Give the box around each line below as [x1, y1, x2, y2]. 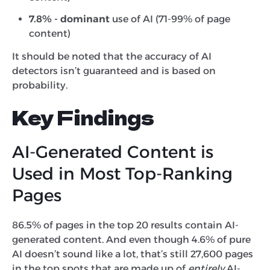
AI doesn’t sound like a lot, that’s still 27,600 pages [12, 248, 253, 260]
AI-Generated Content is [12, 141, 213, 162]
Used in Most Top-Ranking [12, 163, 233, 184]
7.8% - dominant [29, 13, 110, 25]
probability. [12, 79, 70, 91]
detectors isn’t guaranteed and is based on [12, 64, 216, 77]
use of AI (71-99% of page [110, 13, 230, 25]
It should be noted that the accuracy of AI [12, 50, 212, 62]
